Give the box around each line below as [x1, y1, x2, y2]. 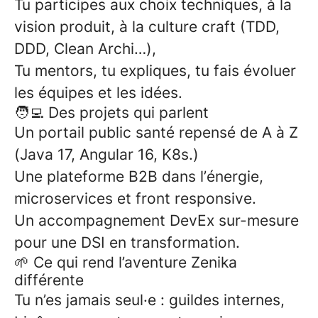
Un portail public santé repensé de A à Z [14, 124, 298, 141]
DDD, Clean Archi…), [14, 40, 156, 57]
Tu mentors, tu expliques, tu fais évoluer [14, 62, 296, 79]
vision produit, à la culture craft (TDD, [14, 18, 280, 35]
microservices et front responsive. [14, 190, 256, 207]
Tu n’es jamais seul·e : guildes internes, [14, 291, 285, 309]
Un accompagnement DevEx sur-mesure [14, 212, 299, 229]
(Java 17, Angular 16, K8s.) [14, 146, 199, 163]
